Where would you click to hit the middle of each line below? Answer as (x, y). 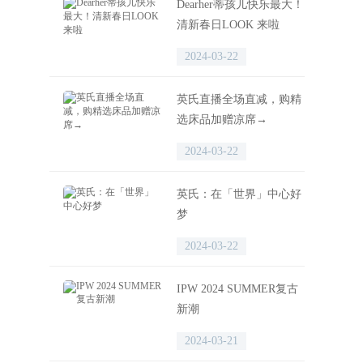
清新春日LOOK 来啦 (228, 25)
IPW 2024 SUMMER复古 (237, 289)
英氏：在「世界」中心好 (239, 194)
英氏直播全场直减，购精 (239, 99)
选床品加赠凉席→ (222, 120)
